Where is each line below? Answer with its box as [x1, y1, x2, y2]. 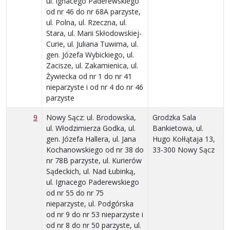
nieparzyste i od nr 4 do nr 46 [46, 82, 143, 92]
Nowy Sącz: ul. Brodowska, [46, 112, 136, 122]
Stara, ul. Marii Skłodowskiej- [46, 28, 142, 38]
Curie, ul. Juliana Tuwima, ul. [46, 39, 138, 49]
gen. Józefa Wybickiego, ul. [46, 49, 134, 60]
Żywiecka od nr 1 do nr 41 [46, 71, 132, 81]
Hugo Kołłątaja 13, [152, 133, 215, 144]
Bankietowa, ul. [152, 123, 203, 133]
